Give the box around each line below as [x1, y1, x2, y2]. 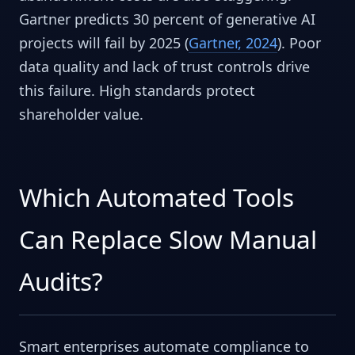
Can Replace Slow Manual [19, 222, 317, 257]
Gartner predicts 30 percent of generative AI [19, 10, 315, 29]
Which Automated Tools [19, 180, 294, 215]
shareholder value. [19, 105, 143, 124]
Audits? [19, 264, 103, 299]
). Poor [277, 33, 321, 53]
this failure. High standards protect [19, 81, 255, 101]
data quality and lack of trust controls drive [19, 57, 310, 77]
